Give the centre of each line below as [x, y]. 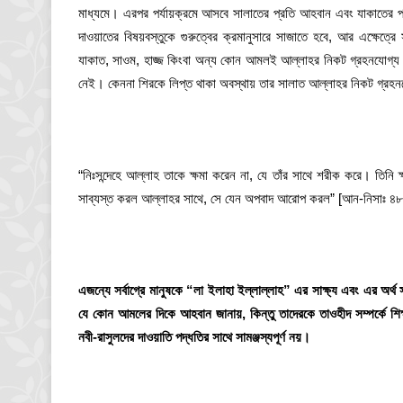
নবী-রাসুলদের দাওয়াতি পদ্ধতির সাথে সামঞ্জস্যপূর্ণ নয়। [194, 337]
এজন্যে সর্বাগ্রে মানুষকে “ [136, 290]
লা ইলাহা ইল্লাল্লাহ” [242, 290]
